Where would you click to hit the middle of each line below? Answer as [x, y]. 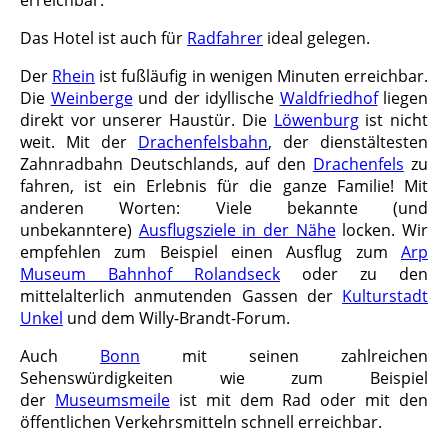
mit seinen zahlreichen [284, 355]
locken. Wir [382, 229]
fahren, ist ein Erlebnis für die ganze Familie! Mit [224, 185]
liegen [402, 97]
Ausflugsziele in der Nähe [237, 229]
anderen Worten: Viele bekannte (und [224, 207]
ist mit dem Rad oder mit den [298, 399]
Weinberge [91, 97]
